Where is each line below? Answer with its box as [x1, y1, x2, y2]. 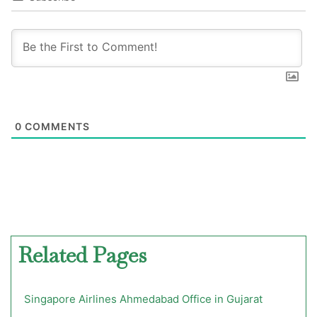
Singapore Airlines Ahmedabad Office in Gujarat [24, 292, 263, 306]
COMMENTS [22, 120, 90, 133]
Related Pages [18, 241, 146, 269]
